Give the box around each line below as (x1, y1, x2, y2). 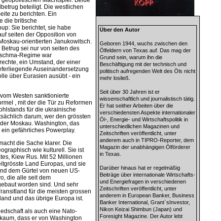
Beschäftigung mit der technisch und (99, 61, 186, 68)
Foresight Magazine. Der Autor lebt (99, 213, 183, 220)
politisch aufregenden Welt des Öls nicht (99, 68, 195, 74)
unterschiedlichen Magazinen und (99, 123, 180, 130)
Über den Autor (99, 27, 140, 33)
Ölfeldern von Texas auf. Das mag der (99, 47, 191, 54)
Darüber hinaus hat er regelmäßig (99, 165, 180, 171)
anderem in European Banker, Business (99, 192, 194, 199)
